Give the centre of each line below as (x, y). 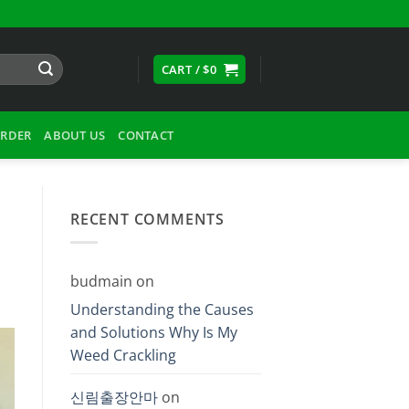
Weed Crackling (123, 355)
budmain (101, 281)
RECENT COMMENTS (147, 219)
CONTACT (146, 135)
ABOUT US (75, 135)
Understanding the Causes (162, 309)
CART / (182, 69)
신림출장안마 (114, 397)
